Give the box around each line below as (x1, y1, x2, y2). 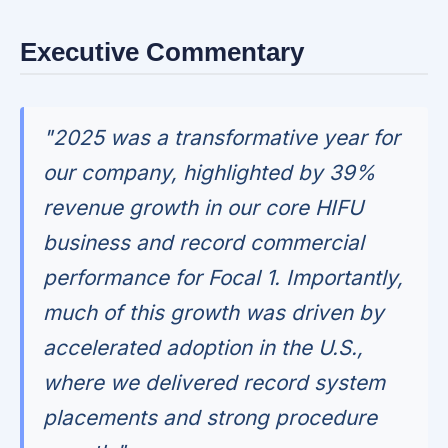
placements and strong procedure (43, 405, 378, 431)
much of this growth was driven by (43, 300, 385, 326)
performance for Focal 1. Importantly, (43, 265, 404, 291)
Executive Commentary (20, 37, 304, 66)
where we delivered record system (43, 370, 386, 396)
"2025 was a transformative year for (43, 125, 401, 151)
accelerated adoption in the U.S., (43, 335, 364, 361)
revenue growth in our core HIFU (43, 195, 364, 221)
